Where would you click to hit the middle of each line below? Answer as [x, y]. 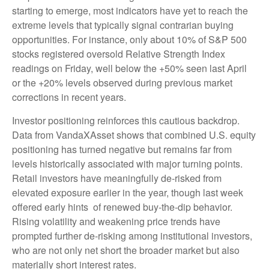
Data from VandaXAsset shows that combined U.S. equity [134, 134]
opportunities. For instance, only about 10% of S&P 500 [129, 39]
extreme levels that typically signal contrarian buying [123, 25]
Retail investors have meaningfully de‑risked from [117, 178]
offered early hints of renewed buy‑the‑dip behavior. [122, 207]
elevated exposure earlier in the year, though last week [128, 192]
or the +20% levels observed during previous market [122, 82]
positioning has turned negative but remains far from [122, 149]
